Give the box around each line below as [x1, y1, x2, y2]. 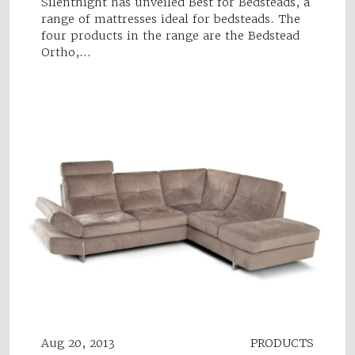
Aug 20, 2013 [41, 336, 115, 351]
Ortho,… [41, 44, 91, 59]
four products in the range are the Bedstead [41, 28, 300, 43]
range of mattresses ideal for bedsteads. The [41, 11, 300, 26]
